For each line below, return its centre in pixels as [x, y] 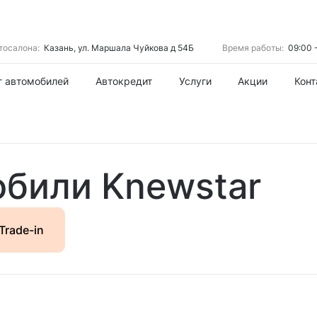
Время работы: [254, 48]
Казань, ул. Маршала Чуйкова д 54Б [119, 48]
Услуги [195, 81]
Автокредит [123, 81]
